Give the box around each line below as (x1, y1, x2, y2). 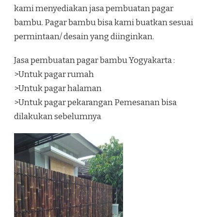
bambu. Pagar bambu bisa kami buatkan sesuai (14, 17, 193, 28)
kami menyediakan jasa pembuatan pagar (14, 3, 173, 14)
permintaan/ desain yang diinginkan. (14, 31, 154, 42)
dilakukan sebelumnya (14, 111, 101, 122)
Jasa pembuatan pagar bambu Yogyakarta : (14, 55, 175, 65)
